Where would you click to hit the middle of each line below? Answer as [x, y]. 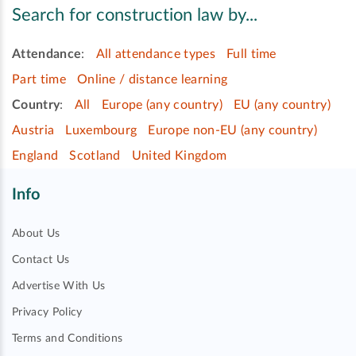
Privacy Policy [47, 312]
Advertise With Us [59, 286]
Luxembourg [101, 130]
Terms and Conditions [68, 339]
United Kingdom [179, 155]
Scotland [95, 155]
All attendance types [155, 54]
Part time [39, 79]
